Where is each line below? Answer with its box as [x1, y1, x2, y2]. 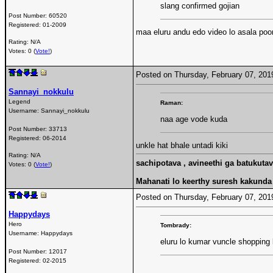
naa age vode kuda [160, 115, 227, 124]
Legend [9, 97, 30, 105]
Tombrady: [160, 221, 191, 229]
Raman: [160, 99, 183, 106]
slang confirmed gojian [160, 1, 239, 11]
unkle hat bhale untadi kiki [136, 140, 228, 150]
